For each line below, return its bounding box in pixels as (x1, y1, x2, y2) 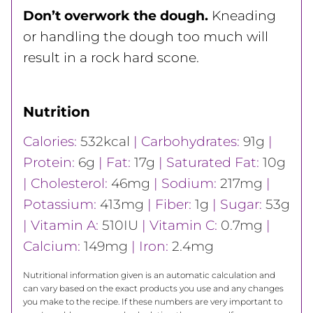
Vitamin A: (31, 217, 102, 233)
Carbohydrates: (141, 133, 243, 150)
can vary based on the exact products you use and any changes (23, 282, 284, 293)
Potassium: (23, 196, 100, 212)
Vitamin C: (150, 217, 221, 233)
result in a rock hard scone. (23, 49, 199, 66)
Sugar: (220, 196, 265, 212)
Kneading (208, 7, 276, 24)
